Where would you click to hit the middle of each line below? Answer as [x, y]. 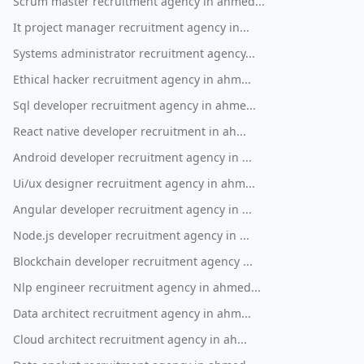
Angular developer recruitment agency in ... [132, 210]
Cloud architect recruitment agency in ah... [130, 340]
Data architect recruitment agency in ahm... [132, 314]
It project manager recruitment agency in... [131, 28]
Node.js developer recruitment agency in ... [131, 236]
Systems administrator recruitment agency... [134, 54]
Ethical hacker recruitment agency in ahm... [132, 80]
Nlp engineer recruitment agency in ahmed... [137, 288]
